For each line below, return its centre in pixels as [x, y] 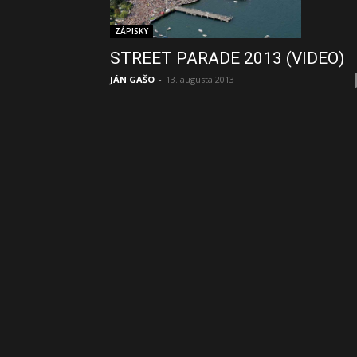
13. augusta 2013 [200, 79]
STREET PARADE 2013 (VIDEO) [227, 58]
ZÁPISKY [131, 31]
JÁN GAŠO [132, 79]
